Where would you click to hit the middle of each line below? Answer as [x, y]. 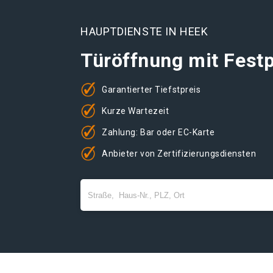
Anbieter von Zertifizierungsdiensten [179, 153]
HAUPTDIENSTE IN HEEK [144, 31]
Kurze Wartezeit [136, 111]
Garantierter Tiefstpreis [151, 89]
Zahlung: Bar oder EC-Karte [158, 132]
